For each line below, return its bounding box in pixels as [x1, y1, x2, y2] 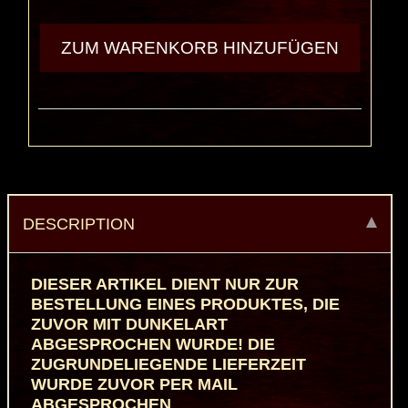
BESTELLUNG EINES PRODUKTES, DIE [30, 295, 340, 314]
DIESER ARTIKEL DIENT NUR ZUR [30, 275, 299, 294]
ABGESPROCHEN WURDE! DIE [30, 335, 275, 354]
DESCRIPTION [23, 214, 135, 233]
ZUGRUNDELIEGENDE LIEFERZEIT [30, 355, 306, 374]
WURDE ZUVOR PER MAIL [30, 375, 238, 394]
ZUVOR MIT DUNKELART [30, 315, 228, 334]
